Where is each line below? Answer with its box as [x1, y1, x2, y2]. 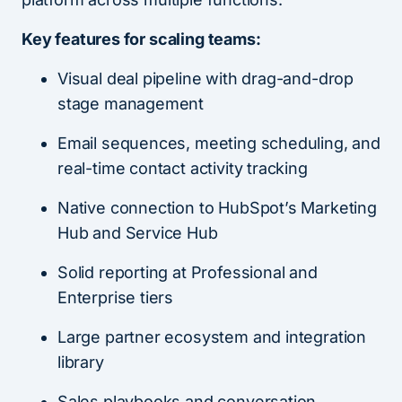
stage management [57, 94, 205, 114]
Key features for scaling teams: [22, 30, 261, 49]
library [57, 353, 104, 372]
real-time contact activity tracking [57, 159, 308, 179]
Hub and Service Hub [57, 223, 218, 243]
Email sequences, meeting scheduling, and [57, 134, 380, 153]
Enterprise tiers [57, 288, 174, 308]
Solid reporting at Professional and [57, 263, 318, 283]
